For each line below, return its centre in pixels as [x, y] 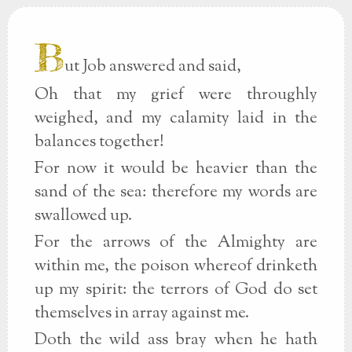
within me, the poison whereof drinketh [176, 266]
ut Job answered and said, [152, 67]
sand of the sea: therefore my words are [176, 192]
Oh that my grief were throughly [176, 95]
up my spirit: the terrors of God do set [176, 290]
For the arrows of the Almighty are [176, 243]
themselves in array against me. [141, 313]
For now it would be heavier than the [176, 169]
